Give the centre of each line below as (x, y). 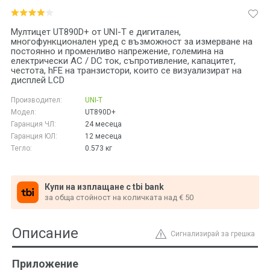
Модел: (24, 112)
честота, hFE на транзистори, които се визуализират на (126, 71)
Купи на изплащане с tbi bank (104, 187)
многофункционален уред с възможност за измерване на (132, 42)
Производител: (36, 100)
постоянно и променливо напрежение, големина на (117, 52)
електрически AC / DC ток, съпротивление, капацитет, (123, 61)
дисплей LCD (38, 80)
